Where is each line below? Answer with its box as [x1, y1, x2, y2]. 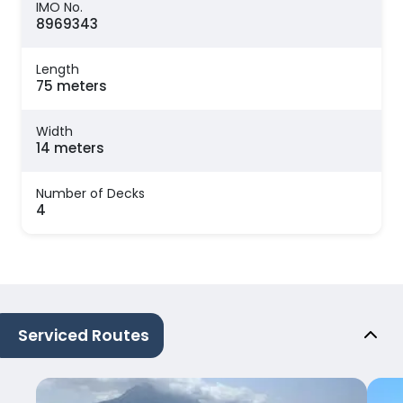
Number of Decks [36, 184, 145, 203]
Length [36, 60, 79, 79]
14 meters [36, 139, 104, 158]
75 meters [36, 76, 107, 96]
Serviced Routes [18, 324, 149, 346]
